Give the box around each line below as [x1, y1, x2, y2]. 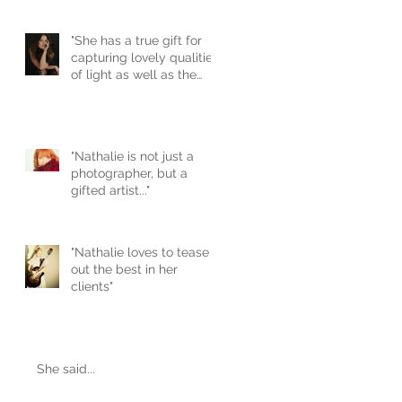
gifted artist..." [71, 182, 150, 197]
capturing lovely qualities [71, 49, 219, 65]
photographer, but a [71, 165, 188, 180]
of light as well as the [71, 66, 197, 82]
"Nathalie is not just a [71, 148, 194, 163]
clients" [71, 278, 113, 293]
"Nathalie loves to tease [71, 244, 209, 259]
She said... [37, 361, 95, 376]
